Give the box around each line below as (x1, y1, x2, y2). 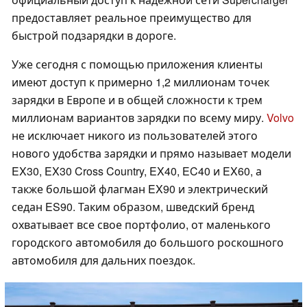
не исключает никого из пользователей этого (12, 127, 258, 144)
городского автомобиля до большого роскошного (12, 234, 284, 251)
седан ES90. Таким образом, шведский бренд (12, 199, 254, 215)
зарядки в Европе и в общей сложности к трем (12, 92, 262, 108)
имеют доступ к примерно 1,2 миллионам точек (12, 74, 269, 90)
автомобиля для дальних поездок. (12, 252, 195, 269)
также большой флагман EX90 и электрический (12, 181, 268, 197)
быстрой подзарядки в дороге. (12, 27, 176, 44)
